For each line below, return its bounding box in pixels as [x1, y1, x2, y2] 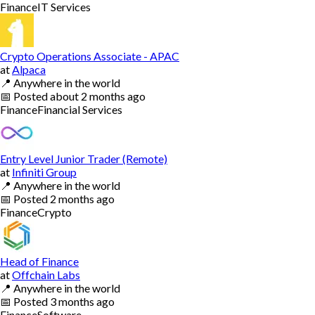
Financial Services [37, 102, 122, 116]
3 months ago [50, 294, 115, 308]
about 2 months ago [50, 89, 146, 103]
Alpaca [12, 62, 46, 76]
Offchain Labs [12, 267, 80, 281]
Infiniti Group [12, 165, 77, 179]
